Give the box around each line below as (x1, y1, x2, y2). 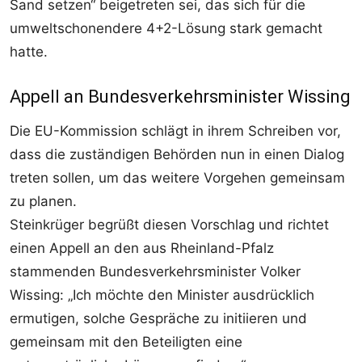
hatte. (10, 43, 48, 60)
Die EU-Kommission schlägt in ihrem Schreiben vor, (10, 122, 341, 139)
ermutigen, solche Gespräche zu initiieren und (10, 309, 307, 326)
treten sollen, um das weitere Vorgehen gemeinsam (10, 169, 345, 186)
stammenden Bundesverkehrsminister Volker (10, 263, 301, 280)
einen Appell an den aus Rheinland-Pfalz (10, 239, 274, 256)
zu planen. (10, 192, 77, 209)
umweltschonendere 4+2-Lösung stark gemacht (10, 19, 322, 36)
